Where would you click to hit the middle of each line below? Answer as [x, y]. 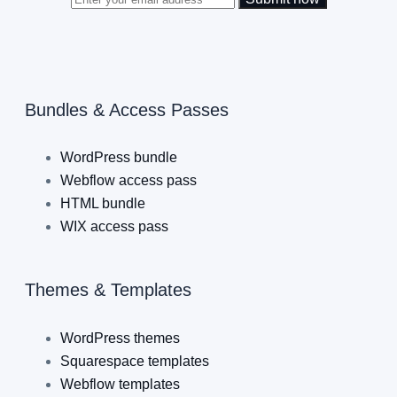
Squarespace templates [135, 361]
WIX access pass [114, 227]
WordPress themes [120, 338]
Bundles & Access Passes [127, 109]
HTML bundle [103, 204]
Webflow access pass [128, 181]
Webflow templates [120, 384]
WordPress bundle [119, 158]
